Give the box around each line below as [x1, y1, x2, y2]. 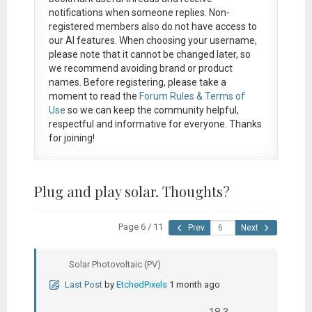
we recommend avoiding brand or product [48, 62, 233, 74]
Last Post [64, 279, 102, 290]
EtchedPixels [116, 279, 167, 290]
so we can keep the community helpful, [65, 104, 239, 116]
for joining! [48, 132, 95, 143]
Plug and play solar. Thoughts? [33, 181, 230, 201]
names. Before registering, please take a [48, 76, 226, 88]
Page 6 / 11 [118, 221, 164, 232]
